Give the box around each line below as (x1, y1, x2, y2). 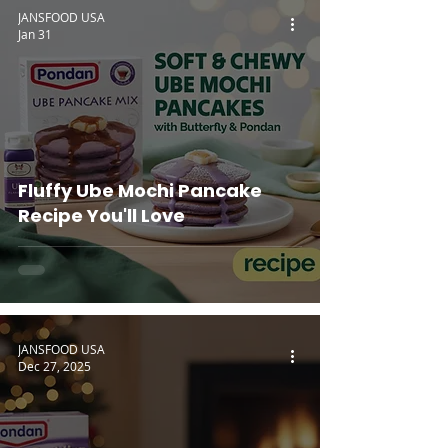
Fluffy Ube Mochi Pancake (18, 178, 262, 203)
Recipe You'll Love (18, 203, 185, 228)
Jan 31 (18, 26, 52, 42)
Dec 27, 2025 (18, 358, 91, 374)
